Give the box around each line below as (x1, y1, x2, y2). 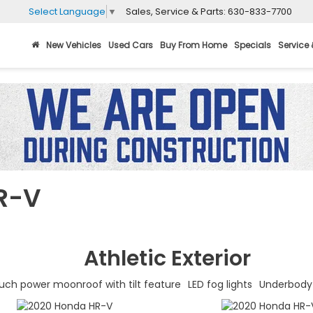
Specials (234, 39, 271, 51)
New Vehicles (46, 39, 101, 51)
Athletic (83, 244, 166, 274)
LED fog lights (187, 277, 252, 292)
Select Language (29, 4, 105, 18)
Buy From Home (160, 39, 227, 51)
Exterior (166, 244, 251, 274)
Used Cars (108, 39, 153, 51)
